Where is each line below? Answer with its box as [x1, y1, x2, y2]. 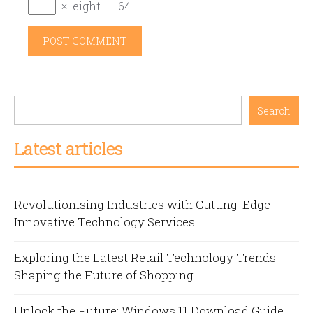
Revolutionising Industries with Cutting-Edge [14, 196, 270, 212]
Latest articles [14, 138, 122, 160]
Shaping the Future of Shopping [14, 267, 194, 283]
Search [257, 103, 291, 117]
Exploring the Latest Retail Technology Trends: [14, 249, 278, 265]
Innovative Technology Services [14, 214, 195, 230]
